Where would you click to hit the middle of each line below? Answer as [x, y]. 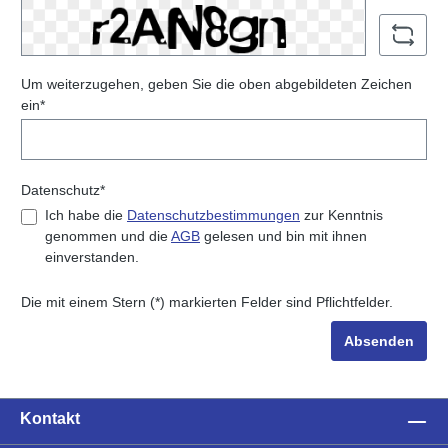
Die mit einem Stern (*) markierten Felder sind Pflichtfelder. [207, 301]
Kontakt [50, 419]
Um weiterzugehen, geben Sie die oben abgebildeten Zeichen [216, 83]
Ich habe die [86, 214]
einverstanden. [92, 256]
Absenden [379, 340]
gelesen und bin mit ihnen [283, 235]
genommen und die [108, 235]
